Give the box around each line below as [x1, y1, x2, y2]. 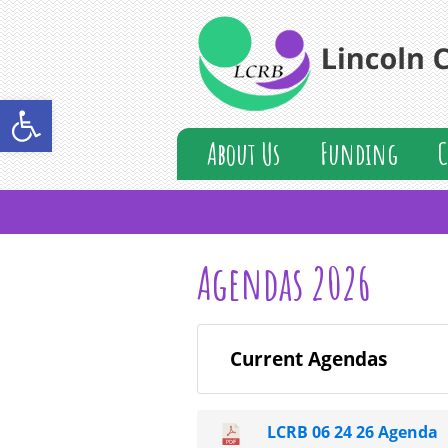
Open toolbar [9, 87, 208, 130]
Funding [320, 135, 398, 172]
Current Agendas [230, 346, 387, 371]
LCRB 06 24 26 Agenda [267, 421, 438, 444]
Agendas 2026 [197, 254, 371, 311]
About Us [207, 135, 280, 172]
